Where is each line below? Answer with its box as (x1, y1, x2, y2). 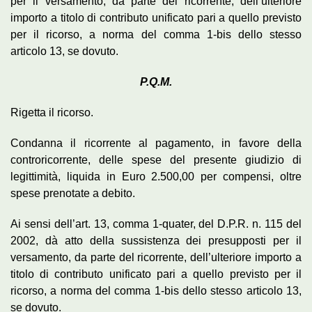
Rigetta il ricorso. (10, 106, 93, 118)
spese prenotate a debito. (10, 187, 135, 199)
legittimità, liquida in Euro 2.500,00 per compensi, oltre (10, 170, 302, 182)
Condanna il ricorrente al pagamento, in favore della (10, 136, 302, 149)
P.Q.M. (140, 75, 172, 88)
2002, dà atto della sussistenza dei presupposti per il (10, 234, 302, 247)
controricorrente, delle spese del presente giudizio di (10, 153, 302, 166)
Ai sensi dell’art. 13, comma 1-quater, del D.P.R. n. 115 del (10, 217, 302, 230)
